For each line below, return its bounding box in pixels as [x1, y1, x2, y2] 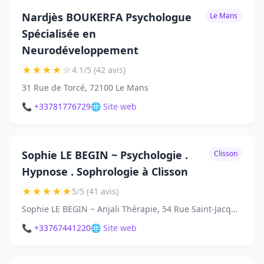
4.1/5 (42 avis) [72, 64, 126, 76]
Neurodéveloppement [22, 43, 138, 58]
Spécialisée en [22, 27, 96, 41]
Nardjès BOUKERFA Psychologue [22, 10, 192, 25]
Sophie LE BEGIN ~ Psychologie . [22, 148, 188, 163]
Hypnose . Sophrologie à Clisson [22, 164, 188, 179]
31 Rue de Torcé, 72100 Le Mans [22, 82, 148, 94]
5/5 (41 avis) [72, 186, 118, 197]
